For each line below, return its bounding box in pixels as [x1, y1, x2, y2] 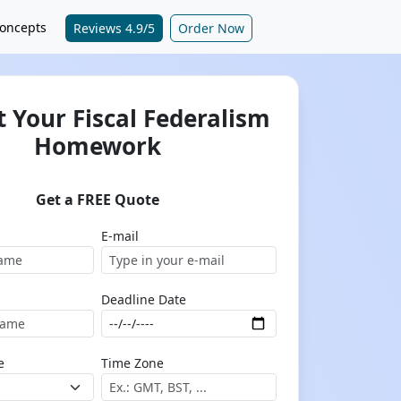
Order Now [178, 20, 244, 37]
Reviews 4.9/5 [73, 20, 155, 37]
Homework [33, 130, 161, 162]
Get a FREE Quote [35, 190, 159, 209]
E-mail [100, 227, 139, 244]
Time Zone [100, 354, 164, 371]
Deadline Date [100, 291, 186, 308]
